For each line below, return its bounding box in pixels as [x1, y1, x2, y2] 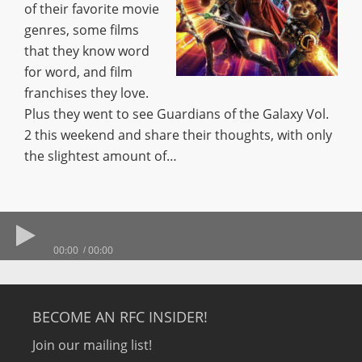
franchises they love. [24, 84, 149, 102]
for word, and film [24, 63, 133, 81]
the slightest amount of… [24, 147, 177, 165]
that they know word [24, 42, 149, 60]
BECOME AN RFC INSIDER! [32, 307, 208, 326]
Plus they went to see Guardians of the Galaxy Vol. [24, 105, 329, 123]
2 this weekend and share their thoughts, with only [24, 126, 332, 144]
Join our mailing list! [32, 336, 152, 354]
